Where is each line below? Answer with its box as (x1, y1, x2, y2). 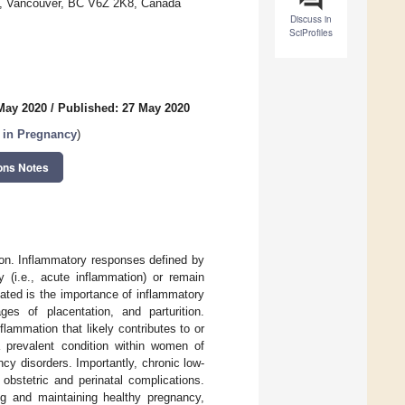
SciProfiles (289, 26, 333, 40)
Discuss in (290, 13, 332, 26)
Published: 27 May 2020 (58, 101, 190, 116)
